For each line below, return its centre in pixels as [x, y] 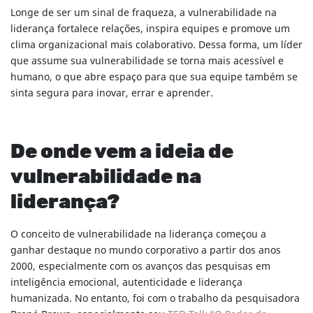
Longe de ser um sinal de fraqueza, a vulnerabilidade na [144, 13]
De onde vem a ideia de [122, 153]
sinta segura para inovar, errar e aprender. [112, 94]
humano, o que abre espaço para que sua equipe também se [154, 78]
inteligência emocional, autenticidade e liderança [126, 283]
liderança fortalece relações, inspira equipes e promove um [150, 29]
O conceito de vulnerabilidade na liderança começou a [138, 235]
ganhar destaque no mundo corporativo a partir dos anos [146, 251]
